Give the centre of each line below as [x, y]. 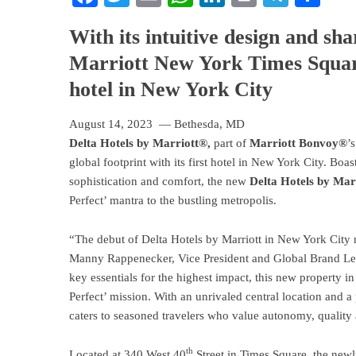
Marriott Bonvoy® [298, 143]
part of [232, 143]
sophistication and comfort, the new [159, 181]
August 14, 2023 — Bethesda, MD [157, 124]
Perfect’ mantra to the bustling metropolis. [173, 200]
